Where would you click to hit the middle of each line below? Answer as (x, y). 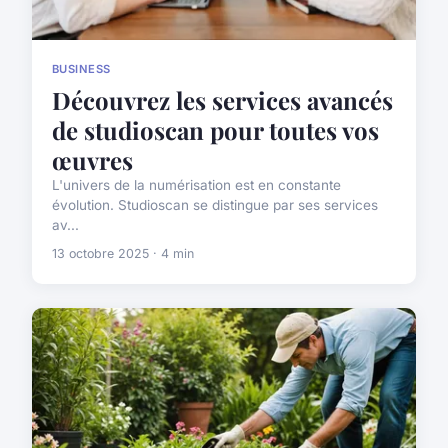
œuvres (92, 160)
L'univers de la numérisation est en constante (196, 185)
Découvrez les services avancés (222, 100)
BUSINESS (81, 68)
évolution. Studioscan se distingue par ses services (215, 205)
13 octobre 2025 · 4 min (123, 254)
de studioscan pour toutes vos (215, 130)
